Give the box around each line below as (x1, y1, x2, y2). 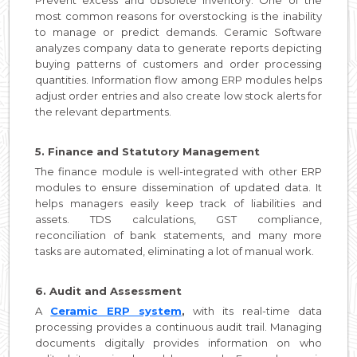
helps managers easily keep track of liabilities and (35, 196, 322, 210)
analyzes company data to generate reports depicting (35, 41, 322, 54)
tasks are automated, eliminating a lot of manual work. (35, 244, 316, 257)
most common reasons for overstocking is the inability (35, 9, 322, 22)
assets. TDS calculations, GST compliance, (35, 212, 322, 226)
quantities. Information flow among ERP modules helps (35, 73, 322, 86)
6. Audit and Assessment (35, 284, 185, 297)
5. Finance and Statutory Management (35, 144, 263, 158)
